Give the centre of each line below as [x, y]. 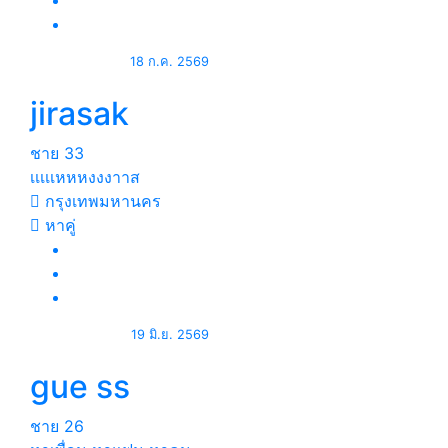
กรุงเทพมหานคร [100, 201]
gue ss [80, 386]
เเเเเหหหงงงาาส [85, 177]
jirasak [79, 113]
